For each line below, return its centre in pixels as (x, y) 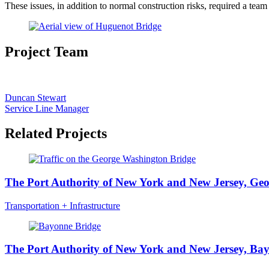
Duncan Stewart (35, 97)
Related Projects (56, 134)
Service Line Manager (47, 108)
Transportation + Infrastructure (62, 205)
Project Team (47, 51)
